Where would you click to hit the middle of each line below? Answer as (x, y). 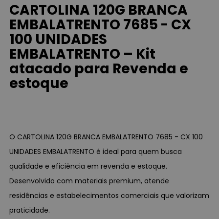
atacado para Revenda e (99, 69)
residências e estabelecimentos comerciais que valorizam (109, 195)
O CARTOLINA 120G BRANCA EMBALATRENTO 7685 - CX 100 (106, 137)
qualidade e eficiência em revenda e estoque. (88, 166)
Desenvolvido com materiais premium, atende (89, 181)
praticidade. (30, 210)
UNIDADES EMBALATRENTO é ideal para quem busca (96, 151)
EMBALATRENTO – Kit (83, 54)
